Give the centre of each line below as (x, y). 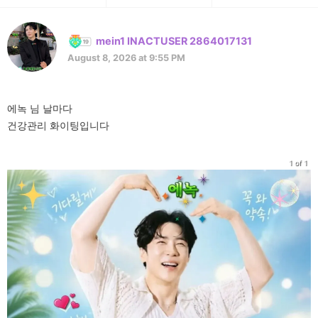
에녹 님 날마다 (40, 108)
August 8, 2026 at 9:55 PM (126, 57)
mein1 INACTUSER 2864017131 (174, 41)
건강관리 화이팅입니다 (58, 125)
